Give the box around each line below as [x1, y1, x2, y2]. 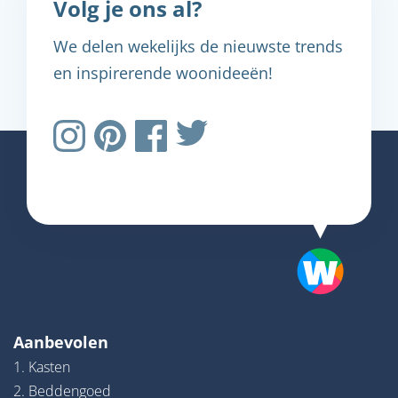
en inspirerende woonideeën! [53, 61, 273, 84]
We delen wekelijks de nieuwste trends [53, 35, 343, 57]
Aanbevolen [13, 330, 108, 353]
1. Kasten [13, 356, 70, 377]
